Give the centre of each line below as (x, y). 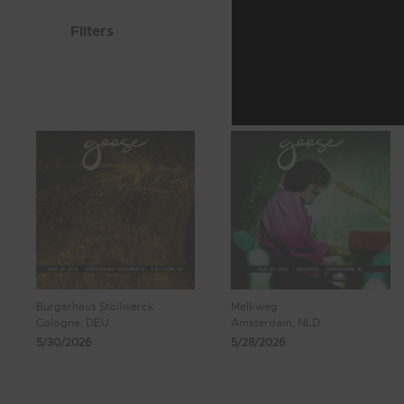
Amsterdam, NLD (276, 323)
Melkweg (255, 307)
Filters (92, 31)
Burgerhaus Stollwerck (95, 307)
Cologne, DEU (73, 323)
